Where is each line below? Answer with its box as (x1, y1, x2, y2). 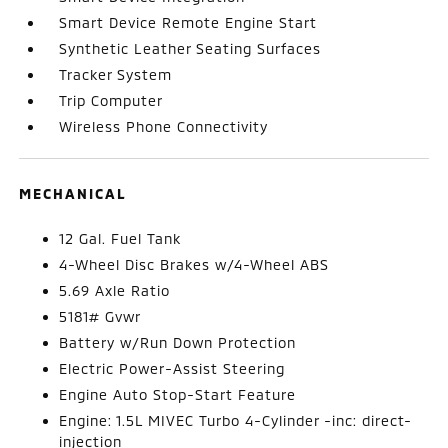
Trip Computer (59, 92, 164, 109)
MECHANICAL (19, 185, 128, 202)
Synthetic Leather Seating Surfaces (59, 40, 322, 57)
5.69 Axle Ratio (59, 282, 171, 299)
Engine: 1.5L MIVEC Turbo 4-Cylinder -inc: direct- (59, 412, 413, 429)
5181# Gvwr (59, 308, 142, 325)
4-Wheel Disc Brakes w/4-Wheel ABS (59, 256, 330, 273)
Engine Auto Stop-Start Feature (59, 386, 297, 403)
